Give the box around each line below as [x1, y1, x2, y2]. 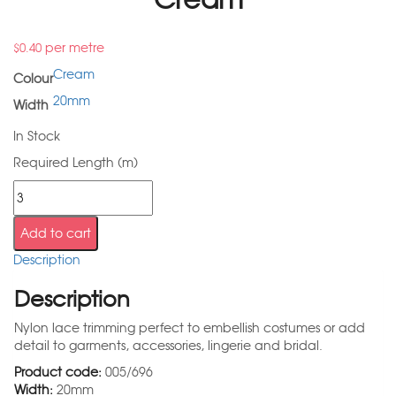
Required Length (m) [13, 155, 138, 171]
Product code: [14, 364, 102, 381]
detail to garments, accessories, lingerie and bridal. [14, 338, 323, 354]
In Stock [13, 128, 60, 145]
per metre [42, 40, 104, 57]
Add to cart [20, 225, 91, 242]
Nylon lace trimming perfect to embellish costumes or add [14, 320, 365, 337]
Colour [13, 71, 53, 88]
